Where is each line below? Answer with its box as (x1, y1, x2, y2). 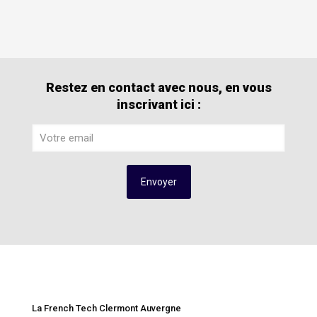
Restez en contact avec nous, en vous (45, 79, 272, 95)
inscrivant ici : (116, 96, 201, 112)
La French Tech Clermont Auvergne (32, 302, 181, 313)
